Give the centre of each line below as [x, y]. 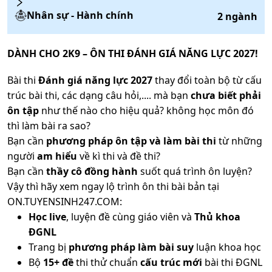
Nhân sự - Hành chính [80, 15]
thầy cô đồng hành [92, 172]
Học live [47, 217]
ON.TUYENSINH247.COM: [65, 202]
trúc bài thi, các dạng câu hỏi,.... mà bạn [99, 96]
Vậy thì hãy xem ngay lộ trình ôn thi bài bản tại [113, 187]
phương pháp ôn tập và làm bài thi [130, 141]
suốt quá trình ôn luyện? [195, 172]
